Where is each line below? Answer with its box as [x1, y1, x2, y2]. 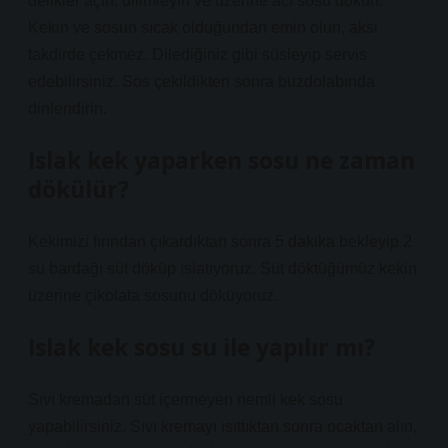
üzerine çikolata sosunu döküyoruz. [28, 287, 278, 304]
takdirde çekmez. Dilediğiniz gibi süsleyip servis [28, 46, 367, 63]
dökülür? [28, 174, 129, 205]
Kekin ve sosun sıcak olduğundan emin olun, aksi [28, 19, 378, 36]
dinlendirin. [28, 100, 107, 117]
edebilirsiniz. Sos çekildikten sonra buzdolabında [28, 73, 375, 90]
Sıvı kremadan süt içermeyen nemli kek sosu [28, 391, 343, 408]
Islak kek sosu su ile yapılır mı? [28, 332, 375, 363]
